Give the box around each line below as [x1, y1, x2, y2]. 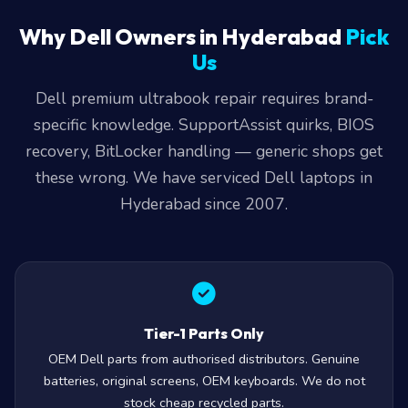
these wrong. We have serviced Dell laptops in [36, 190, 372, 212]
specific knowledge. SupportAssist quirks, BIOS [34, 138, 374, 159]
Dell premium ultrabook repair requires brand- [35, 111, 373, 133]
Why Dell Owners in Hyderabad [19, 46, 345, 74]
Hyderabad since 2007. [120, 217, 288, 239]
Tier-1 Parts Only [144, 348, 264, 366]
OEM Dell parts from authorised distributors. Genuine [48, 373, 360, 392]
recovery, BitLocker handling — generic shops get [25, 164, 382, 186]
